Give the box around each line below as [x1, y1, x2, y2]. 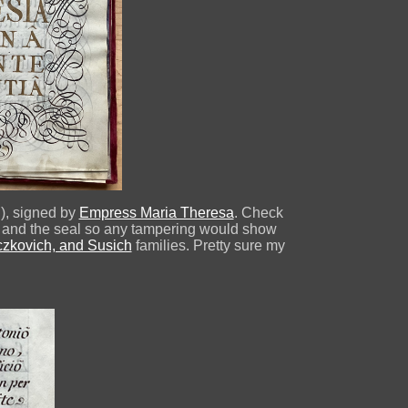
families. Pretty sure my [131, 238, 285, 254]
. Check [233, 205, 283, 221]
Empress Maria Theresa [78, 205, 234, 221]
